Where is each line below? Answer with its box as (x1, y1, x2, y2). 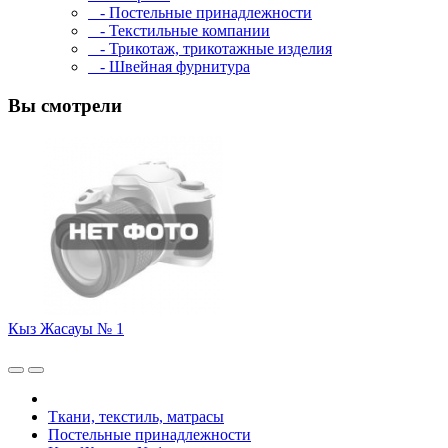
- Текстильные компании (88, 22, 270, 40)
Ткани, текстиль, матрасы (48, 407, 224, 425)
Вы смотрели (8, 95, 122, 117)
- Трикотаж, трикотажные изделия (88, 40, 332, 58)
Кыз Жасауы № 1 (8, 319, 124, 337)
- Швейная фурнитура (88, 58, 250, 76)
